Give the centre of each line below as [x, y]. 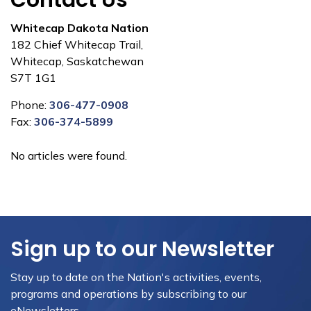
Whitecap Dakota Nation [79, 28]
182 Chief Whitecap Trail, [77, 44]
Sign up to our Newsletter [142, 249]
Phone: [30, 105]
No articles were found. [69, 155]
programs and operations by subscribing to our [128, 294]
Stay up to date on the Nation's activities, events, [136, 277]
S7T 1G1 [33, 78]
